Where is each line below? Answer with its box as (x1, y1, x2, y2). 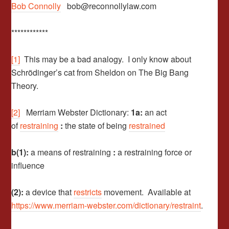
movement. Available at (102, 186, 191, 198)
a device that (26, 186, 74, 198)
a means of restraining (31, 146, 113, 158)
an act (145, 106, 167, 118)
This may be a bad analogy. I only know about (20, 53, 192, 65)
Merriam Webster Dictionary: (20, 106, 131, 118)
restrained (129, 120, 166, 131)
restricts (74, 186, 102, 198)
